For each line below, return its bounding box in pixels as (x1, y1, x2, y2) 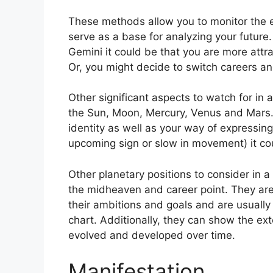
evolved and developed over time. (68, 229, 235, 241)
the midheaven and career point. (68, 183, 228, 196)
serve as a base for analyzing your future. (68, 30, 272, 43)
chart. (68, 213, 97, 226)
